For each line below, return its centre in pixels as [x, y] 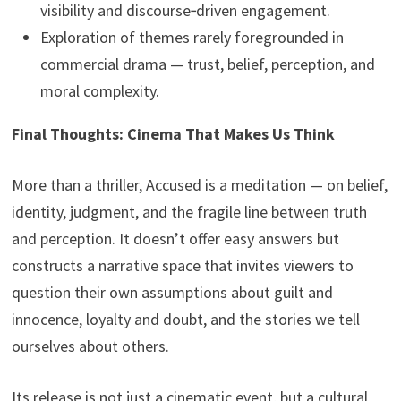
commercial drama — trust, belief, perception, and [207, 64]
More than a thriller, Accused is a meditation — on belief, [199, 185]
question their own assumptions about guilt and [172, 293]
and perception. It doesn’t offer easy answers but [175, 239]
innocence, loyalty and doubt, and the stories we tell [185, 320]
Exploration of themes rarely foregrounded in [192, 38]
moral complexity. [103, 91]
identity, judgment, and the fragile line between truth [189, 212]
